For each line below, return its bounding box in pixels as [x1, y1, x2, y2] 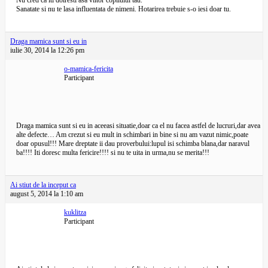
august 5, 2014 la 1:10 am [10, 190, 83, 198]
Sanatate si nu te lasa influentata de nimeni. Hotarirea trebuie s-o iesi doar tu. [16, 5, 231, 13]
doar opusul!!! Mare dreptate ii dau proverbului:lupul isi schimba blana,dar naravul [16, 139, 249, 148]
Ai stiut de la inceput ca [10, 181, 76, 189]
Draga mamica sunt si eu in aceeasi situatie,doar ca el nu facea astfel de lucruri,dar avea [16, 121, 260, 130]
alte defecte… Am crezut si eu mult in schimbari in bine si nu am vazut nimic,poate [16, 130, 248, 139]
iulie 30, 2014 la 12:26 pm [10, 46, 84, 54]
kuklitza [64, 208, 86, 217]
